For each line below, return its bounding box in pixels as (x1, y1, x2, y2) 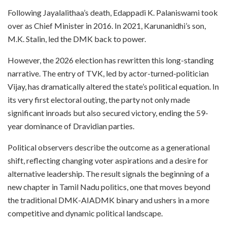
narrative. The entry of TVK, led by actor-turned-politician (8, 68, 209, 78)
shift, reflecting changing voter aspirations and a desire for (8, 155, 208, 165)
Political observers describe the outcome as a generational (8, 142, 210, 152)
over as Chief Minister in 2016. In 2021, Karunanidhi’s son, (8, 20, 206, 30)
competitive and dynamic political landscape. (8, 208, 163, 218)
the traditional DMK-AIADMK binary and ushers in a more (8, 195, 209, 205)
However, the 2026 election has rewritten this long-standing (8, 55, 214, 65)
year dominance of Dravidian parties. (8, 121, 134, 131)
